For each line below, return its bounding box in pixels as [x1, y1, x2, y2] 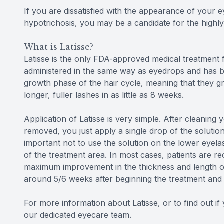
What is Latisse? [24, 42, 93, 52]
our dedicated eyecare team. [24, 210, 134, 220]
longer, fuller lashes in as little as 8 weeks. [24, 90, 186, 100]
